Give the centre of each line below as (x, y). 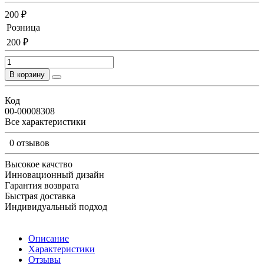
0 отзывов (29, 143)
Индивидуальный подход (56, 206)
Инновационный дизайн (55, 174)
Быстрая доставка (40, 196)
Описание (49, 238)
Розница (23, 27)
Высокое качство (39, 164)
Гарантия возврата (42, 185)
